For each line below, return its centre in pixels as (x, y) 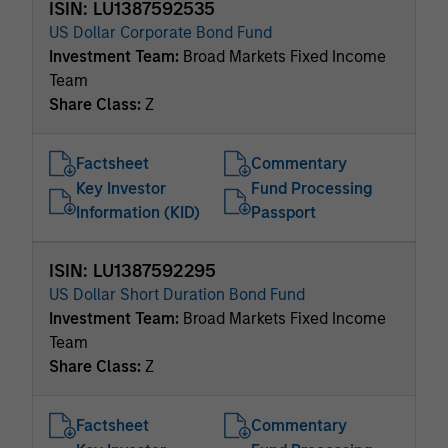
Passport (283, 212)
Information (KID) (138, 212)
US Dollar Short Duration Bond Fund (177, 294)
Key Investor (121, 188)
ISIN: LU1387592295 (132, 271)
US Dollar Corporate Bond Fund (160, 32)
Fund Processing (311, 188)
